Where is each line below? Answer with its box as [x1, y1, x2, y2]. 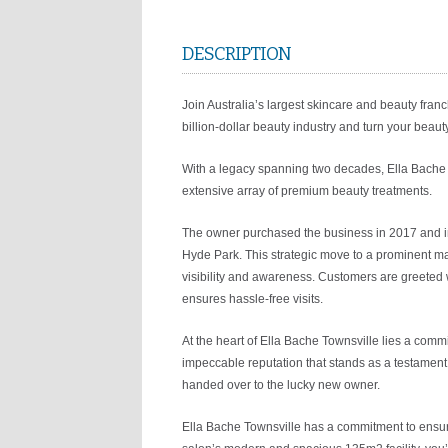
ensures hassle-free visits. [182, 292, 323, 306]
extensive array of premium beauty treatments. [182, 184, 432, 198]
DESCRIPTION [182, 43, 291, 65]
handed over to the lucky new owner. [182, 378, 380, 392]
